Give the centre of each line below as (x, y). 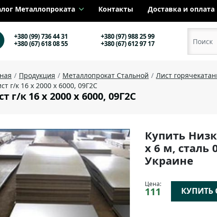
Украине (169, 160)
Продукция (37, 75)
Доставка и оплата (181, 9)
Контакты (116, 9)
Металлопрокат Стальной (106, 75)
